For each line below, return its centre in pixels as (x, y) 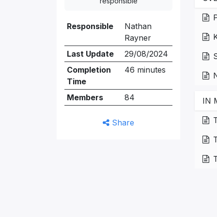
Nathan (138, 26)
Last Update (90, 54)
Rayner (138, 38)
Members (85, 97)
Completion (89, 70)
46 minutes (145, 70)
